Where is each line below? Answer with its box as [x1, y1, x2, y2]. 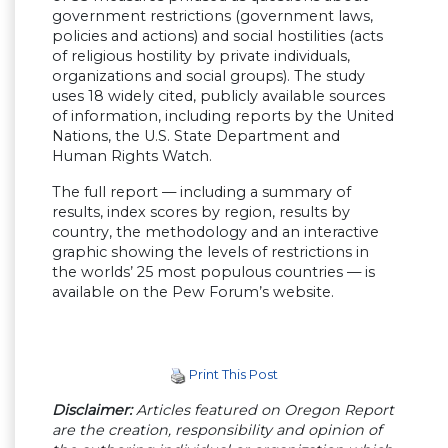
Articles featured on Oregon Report [132, 400, 394, 419]
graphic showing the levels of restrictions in [52, 243, 369, 262]
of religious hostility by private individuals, [52, 47, 350, 66]
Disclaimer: [52, 400, 132, 419]
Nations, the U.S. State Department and [52, 127, 340, 146]
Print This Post [189, 366, 278, 383]
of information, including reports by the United [52, 107, 394, 126]
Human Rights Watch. [52, 147, 212, 166]
